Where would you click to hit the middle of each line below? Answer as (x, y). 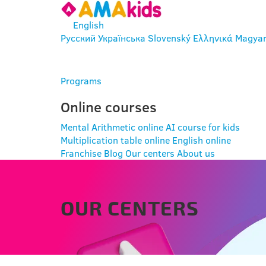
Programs (81, 81)
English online (202, 140)
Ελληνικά (213, 38)
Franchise (81, 153)
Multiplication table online (115, 140)
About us (196, 153)
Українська (122, 38)
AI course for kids (203, 127)
